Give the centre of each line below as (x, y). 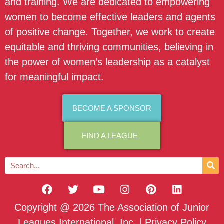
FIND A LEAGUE (110, 136)
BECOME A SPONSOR (112, 108)
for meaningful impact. (54, 77)
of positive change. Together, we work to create (110, 32)
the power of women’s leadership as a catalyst (107, 62)
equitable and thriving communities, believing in (109, 47)
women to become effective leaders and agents (110, 17)
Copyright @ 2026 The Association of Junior (112, 207)
